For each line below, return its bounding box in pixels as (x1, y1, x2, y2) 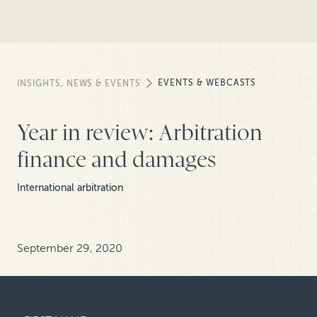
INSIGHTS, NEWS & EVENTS (17, 79, 142, 89)
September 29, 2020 (17, 241, 122, 255)
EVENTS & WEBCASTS (158, 77, 257, 88)
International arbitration (17, 182, 123, 195)
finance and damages (17, 146, 216, 173)
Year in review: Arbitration (17, 120, 263, 146)
